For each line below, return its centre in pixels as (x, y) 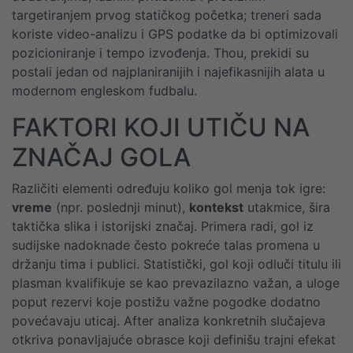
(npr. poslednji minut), (121, 207)
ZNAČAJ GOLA (101, 157)
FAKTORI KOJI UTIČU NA (161, 127)
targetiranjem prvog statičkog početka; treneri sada (167, 15)
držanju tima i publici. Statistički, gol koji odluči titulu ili (176, 264)
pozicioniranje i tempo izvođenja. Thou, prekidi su (160, 53)
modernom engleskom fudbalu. (104, 91)
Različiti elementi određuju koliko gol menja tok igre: (169, 188)
